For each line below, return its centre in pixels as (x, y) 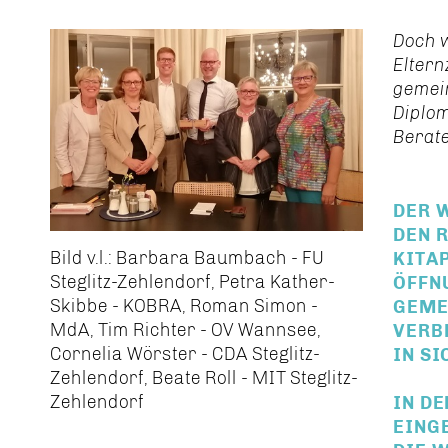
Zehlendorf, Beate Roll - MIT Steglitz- (204, 377)
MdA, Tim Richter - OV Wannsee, (185, 329)
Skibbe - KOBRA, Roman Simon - (184, 305)
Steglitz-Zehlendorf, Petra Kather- (192, 281)
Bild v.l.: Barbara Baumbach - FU (187, 257)
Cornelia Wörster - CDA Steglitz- (185, 353)
